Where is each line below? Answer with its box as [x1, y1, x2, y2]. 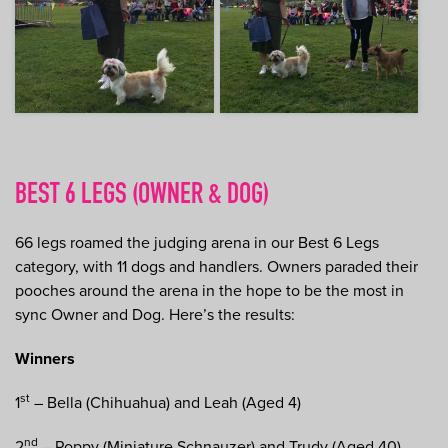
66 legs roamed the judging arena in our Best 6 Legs [15, 232, 379, 253]
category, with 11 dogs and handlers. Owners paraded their [15, 256, 418, 277]
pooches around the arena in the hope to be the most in [15, 280, 404, 301]
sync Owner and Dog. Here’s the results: [15, 304, 295, 325]
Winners [15, 348, 75, 369]
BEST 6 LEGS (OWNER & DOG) [15, 181, 269, 211]
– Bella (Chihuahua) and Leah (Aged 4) [30, 392, 301, 413]
